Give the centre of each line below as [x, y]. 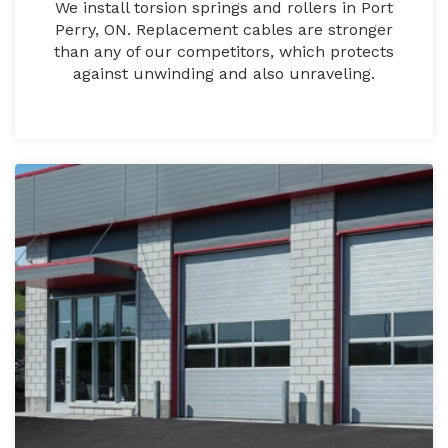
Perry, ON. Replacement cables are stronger [224, 30]
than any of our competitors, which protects [224, 52]
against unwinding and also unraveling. [224, 74]
